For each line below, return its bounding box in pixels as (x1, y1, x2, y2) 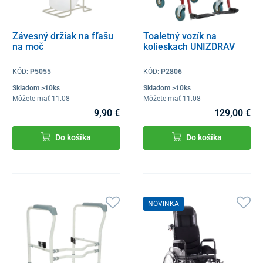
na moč (12, 41, 43, 53)
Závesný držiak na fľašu (12, 31, 113, 42)
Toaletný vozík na (143, 31, 217, 42)
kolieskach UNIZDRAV (143, 41, 235, 53)
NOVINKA (148, 200, 180, 208)
